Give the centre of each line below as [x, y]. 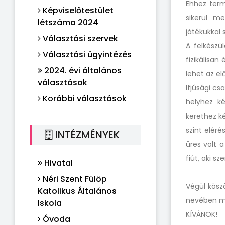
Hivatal [58, 163]
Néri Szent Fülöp [74, 179]
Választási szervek [79, 38]
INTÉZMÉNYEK [86, 135]
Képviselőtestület [77, 10]
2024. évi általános [82, 71]
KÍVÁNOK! [202, 214]
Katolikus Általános [77, 191]
